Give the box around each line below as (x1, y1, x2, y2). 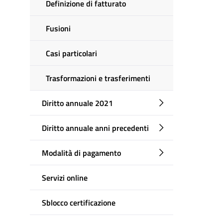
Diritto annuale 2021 (42, 97, 113, 109)
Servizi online (42, 171, 88, 184)
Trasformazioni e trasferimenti (46, 72, 150, 84)
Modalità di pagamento (42, 146, 121, 159)
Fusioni (46, 22, 71, 34)
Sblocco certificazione (42, 196, 115, 209)
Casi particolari (46, 47, 97, 59)
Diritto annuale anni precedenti (42, 121, 149, 134)
